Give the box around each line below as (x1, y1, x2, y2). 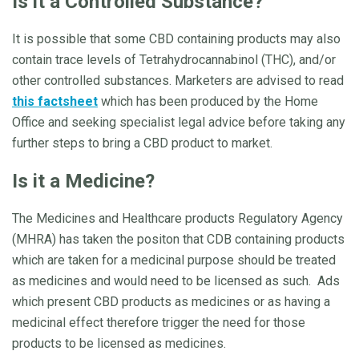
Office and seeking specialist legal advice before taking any (12, 114, 345, 130)
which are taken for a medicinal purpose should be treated (12, 252, 336, 268)
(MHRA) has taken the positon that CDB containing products (12, 231, 345, 247)
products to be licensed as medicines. (12, 335, 226, 351)
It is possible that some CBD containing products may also (12, 30, 341, 46)
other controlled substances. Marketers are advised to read (12, 72, 344, 88)
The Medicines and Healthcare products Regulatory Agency (12, 210, 343, 226)
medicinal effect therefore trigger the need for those (12, 314, 305, 330)
